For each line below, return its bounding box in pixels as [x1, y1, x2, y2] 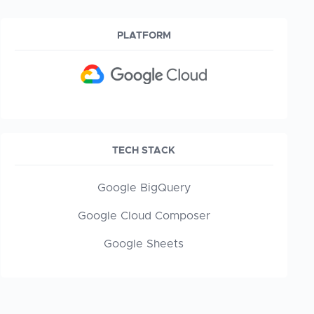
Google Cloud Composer [77, 210, 210, 221]
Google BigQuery [97, 182, 191, 193]
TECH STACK [112, 145, 176, 156]
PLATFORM [116, 30, 171, 41]
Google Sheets [104, 238, 184, 250]
